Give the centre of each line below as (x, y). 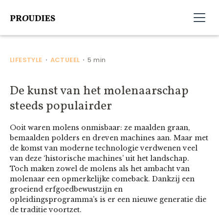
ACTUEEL (65, 60)
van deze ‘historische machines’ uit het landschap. (99, 158)
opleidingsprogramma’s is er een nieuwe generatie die (108, 199)
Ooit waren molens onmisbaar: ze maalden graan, (100, 128)
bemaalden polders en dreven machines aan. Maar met (109, 138)
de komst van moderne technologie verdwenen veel (104, 148)
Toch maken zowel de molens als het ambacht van (100, 169)
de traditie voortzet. (46, 210)
